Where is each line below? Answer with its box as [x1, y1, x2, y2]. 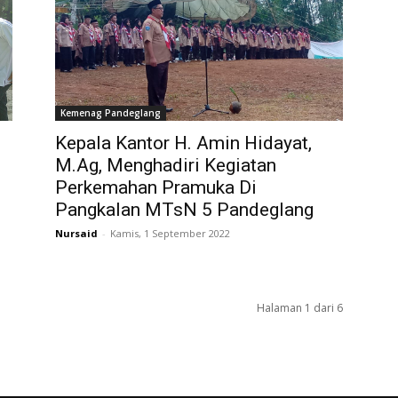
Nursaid [55, 226, 98, 240]
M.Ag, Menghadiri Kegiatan [55, 154, 276, 176]
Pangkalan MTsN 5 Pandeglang [55, 198, 314, 220]
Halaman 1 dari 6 [257, 299, 343, 315]
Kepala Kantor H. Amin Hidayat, [55, 131, 312, 154]
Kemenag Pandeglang [60, 106, 161, 119]
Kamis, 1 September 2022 [110, 226, 230, 240]
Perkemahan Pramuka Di [55, 176, 257, 198]
